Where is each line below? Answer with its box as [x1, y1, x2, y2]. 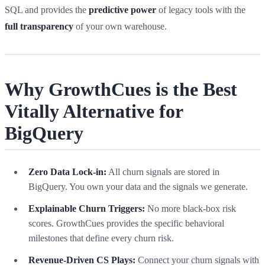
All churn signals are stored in [106, 166, 219, 177]
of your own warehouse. [73, 21, 167, 31]
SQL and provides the [5, 4, 89, 15]
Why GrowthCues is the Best [5, 78, 237, 100]
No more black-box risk [145, 203, 236, 214]
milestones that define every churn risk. [28, 232, 174, 243]
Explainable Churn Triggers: [28, 203, 145, 214]
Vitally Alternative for [5, 100, 183, 122]
